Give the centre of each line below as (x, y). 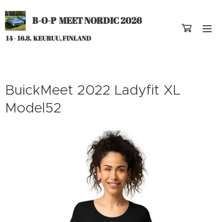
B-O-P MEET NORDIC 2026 (87, 20)
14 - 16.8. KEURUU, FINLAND (48, 38)
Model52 (33, 108)
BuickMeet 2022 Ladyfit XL (93, 90)
